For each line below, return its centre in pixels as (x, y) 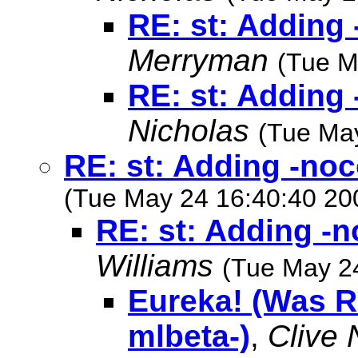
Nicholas (189, 131)
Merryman (198, 60)
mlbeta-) (189, 336)
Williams (155, 266)
